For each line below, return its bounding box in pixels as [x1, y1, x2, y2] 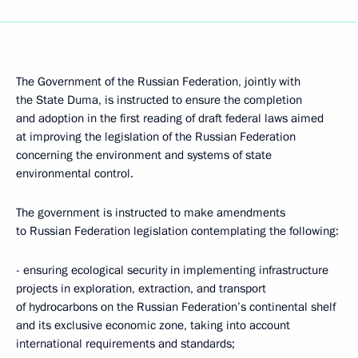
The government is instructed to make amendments [16, 205, 285, 221]
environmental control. [16, 165, 133, 181]
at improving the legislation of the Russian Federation [16, 129, 296, 145]
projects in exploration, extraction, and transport [16, 280, 266, 296]
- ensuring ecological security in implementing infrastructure [16, 262, 328, 278]
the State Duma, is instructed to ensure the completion [16, 92, 302, 108]
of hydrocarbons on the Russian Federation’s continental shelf [16, 299, 336, 315]
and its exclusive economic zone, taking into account [16, 317, 290, 333]
